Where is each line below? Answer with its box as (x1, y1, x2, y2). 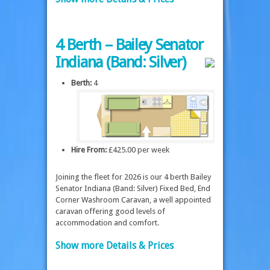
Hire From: (71, 145, 107, 154)
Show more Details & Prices (55, 240, 174, 252)
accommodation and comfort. (55, 218, 159, 227)
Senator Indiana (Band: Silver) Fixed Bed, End (55, 183, 210, 193)
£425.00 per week (107, 145, 169, 154)
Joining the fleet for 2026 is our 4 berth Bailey (55, 172, 211, 181)
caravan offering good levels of (55, 206, 165, 216)
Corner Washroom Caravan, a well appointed (55, 195, 211, 204)
